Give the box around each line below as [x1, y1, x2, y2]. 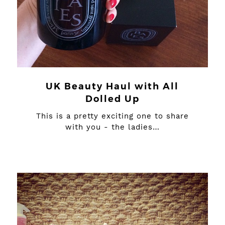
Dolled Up [85, 93, 140, 104]
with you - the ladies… [65, 123, 160, 132]
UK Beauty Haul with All [46, 81, 179, 92]
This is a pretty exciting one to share [36, 111, 189, 121]
